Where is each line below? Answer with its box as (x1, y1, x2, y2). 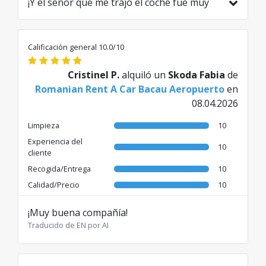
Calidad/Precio (28, 179, 80, 190)
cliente (28, 147, 52, 158)
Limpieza (28, 119, 59, 131)
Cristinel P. (68, 68, 119, 81)
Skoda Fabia (168, 68, 225, 81)
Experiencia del (28, 135, 83, 147)
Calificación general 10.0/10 (28, 41, 124, 52)
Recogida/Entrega (28, 163, 91, 174)
